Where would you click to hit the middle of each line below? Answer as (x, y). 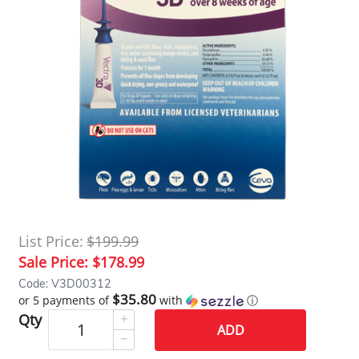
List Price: (51, 241)
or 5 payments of (66, 300)
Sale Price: (56, 262)
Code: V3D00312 (65, 283)
